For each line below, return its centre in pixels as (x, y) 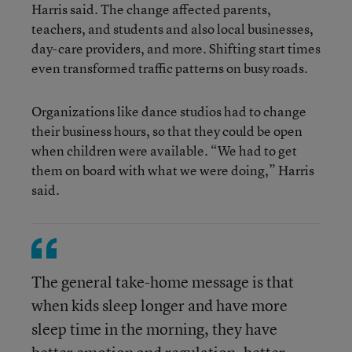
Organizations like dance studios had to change (169, 111)
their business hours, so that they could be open (167, 130)
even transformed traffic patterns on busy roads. (170, 68)
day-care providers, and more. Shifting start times (176, 48)
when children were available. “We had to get (164, 150)
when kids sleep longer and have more (159, 305)
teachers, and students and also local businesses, (172, 28)
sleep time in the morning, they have (154, 328)
